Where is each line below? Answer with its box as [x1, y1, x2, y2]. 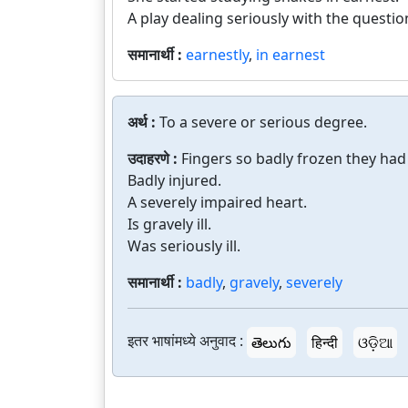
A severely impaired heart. [127, 192, 307, 212]
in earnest [256, 45, 325, 65]
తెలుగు [251, 332, 291, 352]
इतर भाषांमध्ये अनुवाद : [127, 331, 243, 352]
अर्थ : [127, 112, 159, 132]
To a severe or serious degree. [159, 112, 367, 132]
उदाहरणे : [127, 148, 181, 168]
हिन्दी [311, 332, 338, 352]
